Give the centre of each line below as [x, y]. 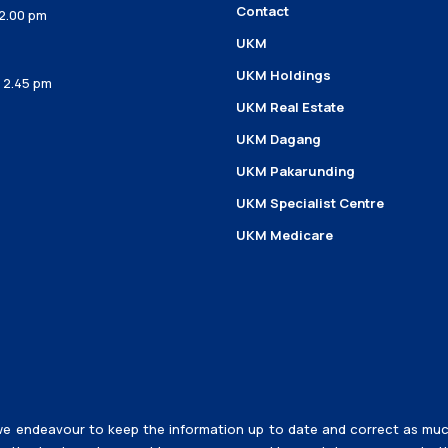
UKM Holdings [283, 75]
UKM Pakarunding [295, 171]
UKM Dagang [278, 139]
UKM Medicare [284, 235]
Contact [262, 11]
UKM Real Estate [289, 107]
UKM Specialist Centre [309, 203]
